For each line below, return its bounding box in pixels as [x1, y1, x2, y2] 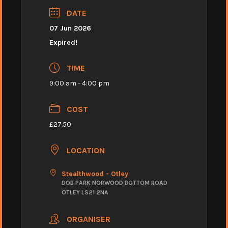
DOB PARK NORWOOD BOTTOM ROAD [62, 179, 167, 186]
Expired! [49, 38, 77, 47]
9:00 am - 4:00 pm [49, 79, 109, 88]
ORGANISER [67, 214, 110, 224]
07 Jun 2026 [49, 23, 91, 33]
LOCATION [67, 145, 105, 155]
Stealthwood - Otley [62, 169, 128, 178]
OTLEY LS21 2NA [62, 188, 108, 196]
